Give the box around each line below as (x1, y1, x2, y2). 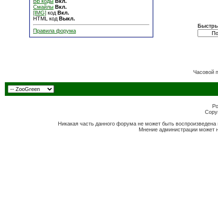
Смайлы (33, 4, 54, 10)
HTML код (33, 16, 59, 21)
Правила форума (33, 28, 76, 34)
